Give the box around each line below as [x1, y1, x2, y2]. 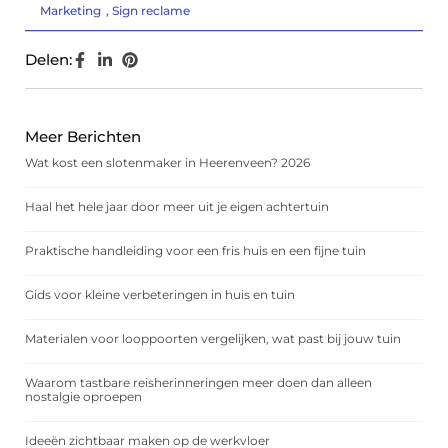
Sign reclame [112, 3, 190, 19]
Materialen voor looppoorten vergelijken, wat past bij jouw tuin [25, 331, 401, 347]
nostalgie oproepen [25, 389, 142, 405]
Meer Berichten [25, 127, 141, 147]
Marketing [40, 3, 101, 19]
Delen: [25, 50, 72, 70]
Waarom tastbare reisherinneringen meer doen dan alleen [25, 375, 372, 391]
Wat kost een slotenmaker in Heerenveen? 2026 [25, 155, 310, 171]
